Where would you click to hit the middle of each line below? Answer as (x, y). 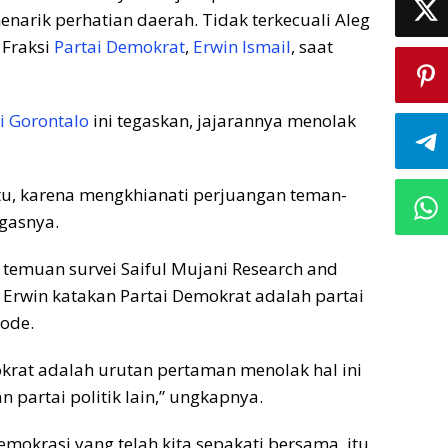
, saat (312, 47)
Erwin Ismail (242, 47)
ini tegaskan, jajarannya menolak (222, 121)
